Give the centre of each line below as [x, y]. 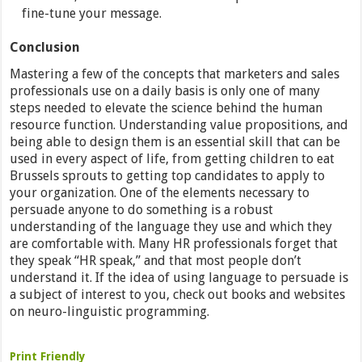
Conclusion [45, 48]
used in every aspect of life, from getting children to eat [173, 159]
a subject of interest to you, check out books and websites [178, 295]
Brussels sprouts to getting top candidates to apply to [168, 176]
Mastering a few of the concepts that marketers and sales [175, 74]
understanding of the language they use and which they [171, 227]
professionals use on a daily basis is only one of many [165, 91]
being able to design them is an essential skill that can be [175, 142]
